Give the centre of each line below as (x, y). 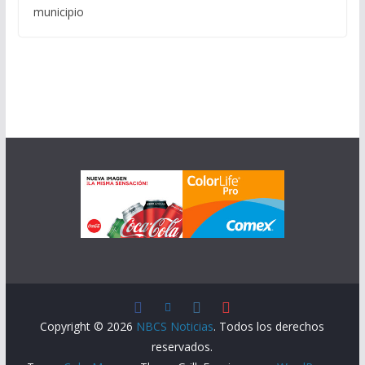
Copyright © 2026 (88, 326)
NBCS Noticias (175, 326)
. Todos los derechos (269, 326)
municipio (58, 11)
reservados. (182, 347)
